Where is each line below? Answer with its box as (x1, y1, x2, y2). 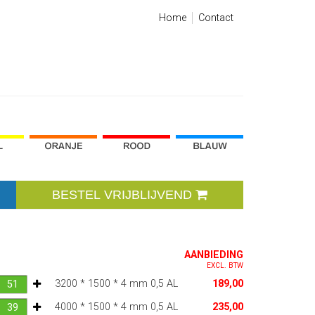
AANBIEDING (184, 249, 243, 262)
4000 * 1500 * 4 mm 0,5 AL (54, 301, 178, 314)
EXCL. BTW (206, 262, 243, 270)
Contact (198, 12, 233, 24)
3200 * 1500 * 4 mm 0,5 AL (54, 278, 178, 290)
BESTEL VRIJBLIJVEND (52, 188, 192, 202)
